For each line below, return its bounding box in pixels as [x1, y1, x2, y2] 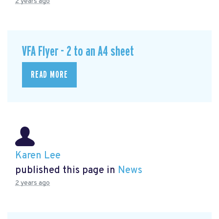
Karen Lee [15, 150, 61, 163]
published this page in [15, 164, 118, 177]
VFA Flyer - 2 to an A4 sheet [22, 44, 134, 59]
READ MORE [31, 70, 68, 80]
